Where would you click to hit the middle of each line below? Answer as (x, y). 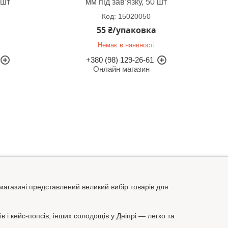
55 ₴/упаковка (126, 30)
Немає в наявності (126, 45)
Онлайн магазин (121, 69)
